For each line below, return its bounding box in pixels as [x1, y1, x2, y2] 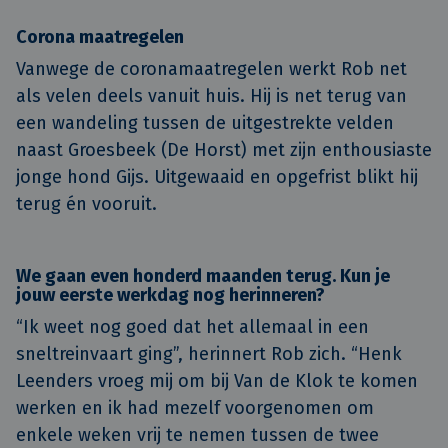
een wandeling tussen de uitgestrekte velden [16, 112, 394, 134]
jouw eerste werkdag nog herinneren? [16, 283, 325, 306]
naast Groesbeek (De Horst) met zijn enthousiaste [16, 139, 432, 161]
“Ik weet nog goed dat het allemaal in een [16, 315, 369, 338]
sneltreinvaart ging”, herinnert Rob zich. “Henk [16, 342, 402, 365]
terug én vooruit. [16, 193, 157, 215]
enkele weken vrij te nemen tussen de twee [16, 423, 379, 446]
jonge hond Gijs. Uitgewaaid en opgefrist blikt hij [16, 166, 418, 188]
